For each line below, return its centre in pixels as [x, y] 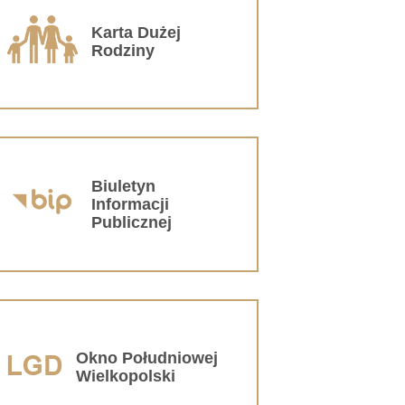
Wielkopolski [126, 376]
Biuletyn [123, 186]
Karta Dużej [136, 32]
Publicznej [132, 222]
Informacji [130, 204]
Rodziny [123, 50]
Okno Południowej [147, 358]
